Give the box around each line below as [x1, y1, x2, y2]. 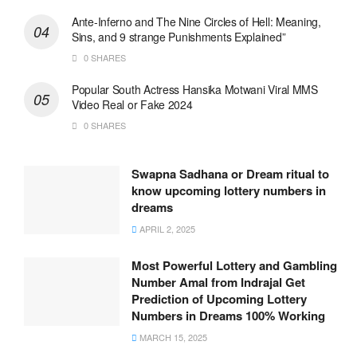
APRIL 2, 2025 [137, 222, 195, 236]
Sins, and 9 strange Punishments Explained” [72, 29, 286, 45]
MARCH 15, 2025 [137, 331, 207, 344]
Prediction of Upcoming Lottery [131, 290, 307, 308]
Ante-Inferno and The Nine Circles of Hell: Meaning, [72, 14, 321, 30]
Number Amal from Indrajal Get [131, 273, 305, 292]
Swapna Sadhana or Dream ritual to [131, 165, 329, 183]
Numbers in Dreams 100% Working [131, 307, 325, 325]
